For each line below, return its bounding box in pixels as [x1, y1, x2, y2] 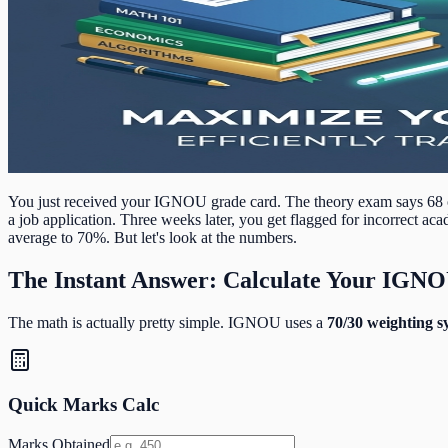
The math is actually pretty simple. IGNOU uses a [8, 313, 327, 331]
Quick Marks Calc [8, 394, 159, 416]
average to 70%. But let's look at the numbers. [8, 228, 297, 246]
